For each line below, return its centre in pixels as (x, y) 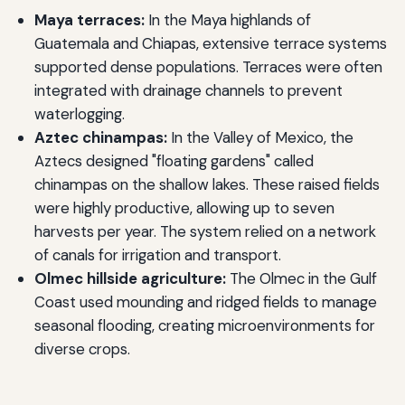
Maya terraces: (89, 20)
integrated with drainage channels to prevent (188, 91)
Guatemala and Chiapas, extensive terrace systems (210, 44)
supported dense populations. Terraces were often (208, 67)
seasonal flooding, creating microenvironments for (204, 326)
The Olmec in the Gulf (301, 279)
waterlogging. (79, 114)
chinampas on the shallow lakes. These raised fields (207, 185)
